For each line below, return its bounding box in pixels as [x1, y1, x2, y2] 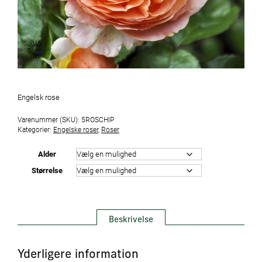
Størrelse [31, 165, 63, 175]
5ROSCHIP [81, 115, 114, 124]
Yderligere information [18, 249, 139, 261]
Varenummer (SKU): [18, 115, 81, 124]
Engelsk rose [18, 92, 60, 102]
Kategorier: [18, 125, 53, 134]
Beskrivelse [109, 216, 153, 225]
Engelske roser [53, 125, 98, 134]
